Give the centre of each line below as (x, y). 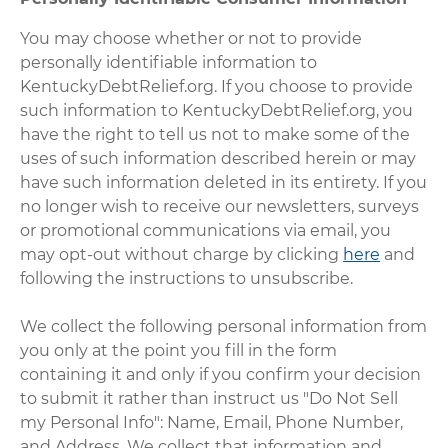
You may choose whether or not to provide (191, 38)
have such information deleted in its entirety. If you (224, 182)
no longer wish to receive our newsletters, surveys (220, 206)
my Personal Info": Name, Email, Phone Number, (212, 422)
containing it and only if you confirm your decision (221, 374)
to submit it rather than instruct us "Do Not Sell (209, 398)
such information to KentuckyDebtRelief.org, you (217, 110)
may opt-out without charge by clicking (182, 254)
